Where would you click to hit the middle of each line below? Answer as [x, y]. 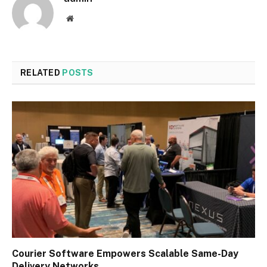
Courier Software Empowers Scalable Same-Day [125, 254]
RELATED [41, 72]
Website [86, 18]
